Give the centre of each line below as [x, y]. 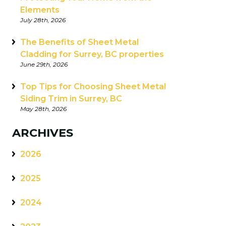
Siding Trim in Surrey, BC [71, 98]
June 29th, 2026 [44, 64]
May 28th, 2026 [43, 108]
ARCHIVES [43, 132]
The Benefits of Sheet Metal [79, 42]
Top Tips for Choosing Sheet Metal [93, 86]
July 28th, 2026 [43, 20]
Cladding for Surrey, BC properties [92, 54]
